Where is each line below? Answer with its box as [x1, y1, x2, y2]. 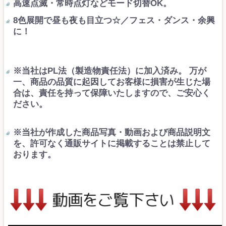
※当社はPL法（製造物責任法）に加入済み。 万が [13, 66, 206, 76]
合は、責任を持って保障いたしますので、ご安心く [13, 88, 210, 98]
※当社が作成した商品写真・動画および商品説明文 [13, 128, 210, 138]
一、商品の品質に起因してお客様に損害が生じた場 [13, 77, 210, 87]
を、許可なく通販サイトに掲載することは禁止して [13, 139, 210, 149]
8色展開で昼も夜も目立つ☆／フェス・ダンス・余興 [13, 16, 215, 26]
